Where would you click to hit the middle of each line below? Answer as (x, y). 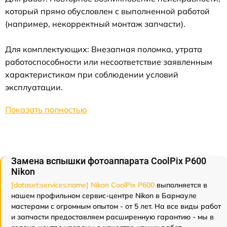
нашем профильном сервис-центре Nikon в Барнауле (104, 195)
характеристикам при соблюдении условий (92, 74)
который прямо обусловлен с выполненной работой (107, 11)
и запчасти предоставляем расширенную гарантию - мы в (112, 217)
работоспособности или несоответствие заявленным (109, 62)
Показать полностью (46, 109)
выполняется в (181, 185)
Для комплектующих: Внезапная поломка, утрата (104, 49)
